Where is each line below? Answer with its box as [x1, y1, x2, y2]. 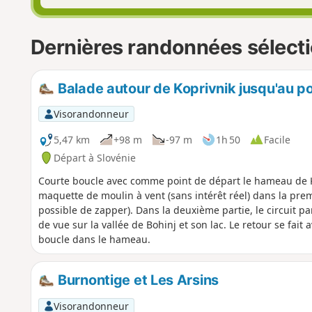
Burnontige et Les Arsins [54, 272, 219, 289]
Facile [263, 132, 290, 146]
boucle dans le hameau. [38, 233, 150, 247]
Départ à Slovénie [53, 150, 136, 164]
